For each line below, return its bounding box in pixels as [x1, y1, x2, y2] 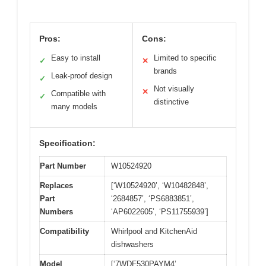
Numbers [40, 207, 73, 216]
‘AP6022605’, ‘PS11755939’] [111, 207, 208, 216]
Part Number [40, 161, 86, 170]
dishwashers [111, 239, 154, 249]
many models [51, 102, 97, 111]
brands [154, 66, 177, 75]
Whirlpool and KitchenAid [111, 226, 197, 236]
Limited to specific [154, 53, 217, 62]
